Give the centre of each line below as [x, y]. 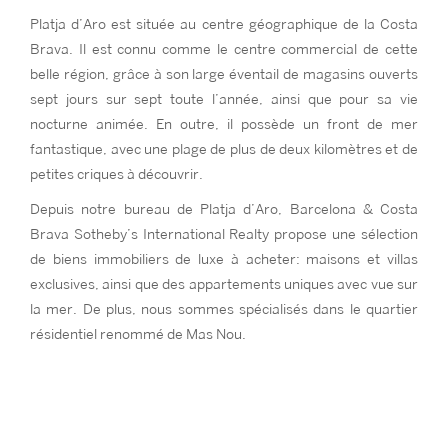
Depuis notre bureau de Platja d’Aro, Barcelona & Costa [224, 209]
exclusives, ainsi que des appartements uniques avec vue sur [224, 284]
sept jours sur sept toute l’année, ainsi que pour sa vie [224, 99]
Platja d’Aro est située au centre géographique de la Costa [224, 24]
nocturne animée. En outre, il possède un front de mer [224, 124]
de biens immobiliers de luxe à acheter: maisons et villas [224, 259]
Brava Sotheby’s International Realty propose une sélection [224, 234]
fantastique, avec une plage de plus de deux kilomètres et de [224, 149]
